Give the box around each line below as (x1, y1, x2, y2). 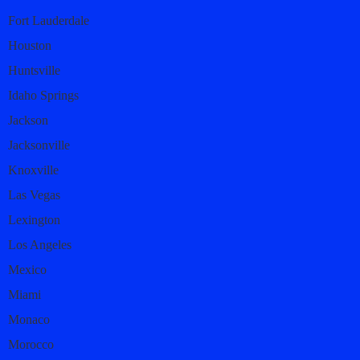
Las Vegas (8, 187, 60, 202)
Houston (8, 38, 51, 52)
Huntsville (8, 63, 60, 77)
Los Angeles (8, 237, 72, 252)
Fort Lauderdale (8, 13, 89, 27)
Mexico (8, 262, 47, 276)
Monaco (8, 312, 50, 326)
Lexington (8, 212, 60, 227)
